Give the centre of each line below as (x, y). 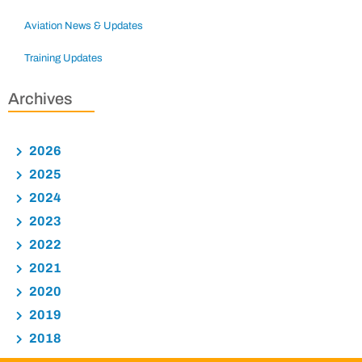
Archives (40, 99)
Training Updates (63, 59)
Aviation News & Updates (84, 26)
